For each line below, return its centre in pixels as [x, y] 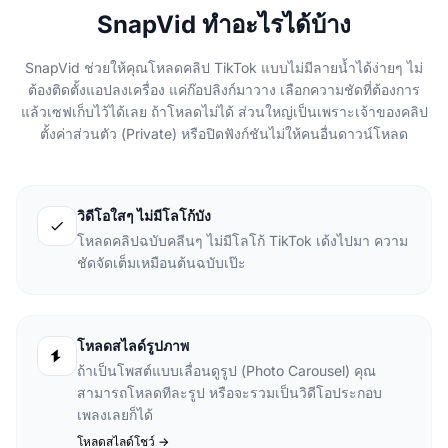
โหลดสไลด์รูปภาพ [133, 345]
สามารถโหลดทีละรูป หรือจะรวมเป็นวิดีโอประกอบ [229, 392]
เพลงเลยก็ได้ [115, 414]
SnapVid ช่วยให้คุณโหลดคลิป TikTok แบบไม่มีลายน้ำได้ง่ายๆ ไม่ [224, 67]
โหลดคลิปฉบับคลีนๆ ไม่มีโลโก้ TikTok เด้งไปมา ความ [242, 240]
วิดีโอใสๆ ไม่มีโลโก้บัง [144, 215]
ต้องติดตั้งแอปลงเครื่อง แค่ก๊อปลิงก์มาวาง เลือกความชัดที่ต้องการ [224, 89]
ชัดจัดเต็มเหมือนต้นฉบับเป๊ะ [161, 262]
